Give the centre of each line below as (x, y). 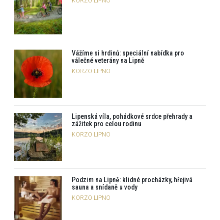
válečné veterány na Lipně (108, 61)
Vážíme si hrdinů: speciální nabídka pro (128, 53)
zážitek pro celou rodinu (107, 124)
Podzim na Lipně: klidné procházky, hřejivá (132, 180)
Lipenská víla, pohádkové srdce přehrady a (132, 117)
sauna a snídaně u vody (105, 187)
